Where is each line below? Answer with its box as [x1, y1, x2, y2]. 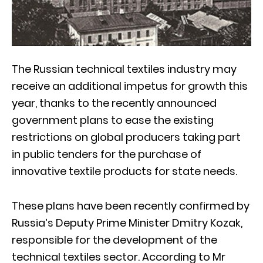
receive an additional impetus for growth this [12, 78, 248, 93]
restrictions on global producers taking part [12, 129, 241, 144]
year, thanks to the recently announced [12, 95, 217, 110]
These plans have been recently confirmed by [12, 198, 249, 213]
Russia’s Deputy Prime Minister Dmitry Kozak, [12, 215, 242, 230]
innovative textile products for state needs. [12, 163, 237, 178]
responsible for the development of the [12, 232, 217, 247]
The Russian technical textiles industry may [12, 61, 237, 76]
